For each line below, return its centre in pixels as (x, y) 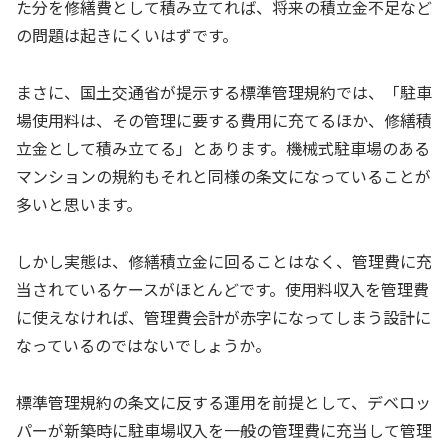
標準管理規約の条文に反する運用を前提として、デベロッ (223, 401)
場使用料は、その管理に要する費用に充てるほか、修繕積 (224, 120)
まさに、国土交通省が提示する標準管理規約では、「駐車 (224, 92)
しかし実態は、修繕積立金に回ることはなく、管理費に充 (224, 260)
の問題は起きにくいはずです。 (127, 35)
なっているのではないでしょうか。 (143, 344)
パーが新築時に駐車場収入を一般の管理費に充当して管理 (224, 429)
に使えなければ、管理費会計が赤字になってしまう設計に (223, 316)
